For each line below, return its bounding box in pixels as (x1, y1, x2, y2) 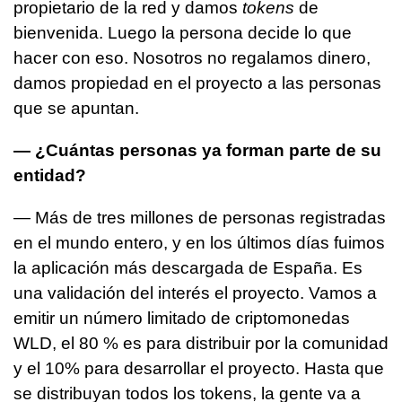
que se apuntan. (13, 99, 144, 118)
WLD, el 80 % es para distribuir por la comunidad (13, 334, 389, 354)
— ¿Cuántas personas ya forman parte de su (13, 141, 381, 161)
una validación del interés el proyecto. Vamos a (13, 284, 377, 303)
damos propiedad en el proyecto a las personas (13, 74, 381, 93)
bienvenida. (13, 23, 103, 43)
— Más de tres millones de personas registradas (13, 208, 386, 228)
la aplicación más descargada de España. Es (13, 258, 363, 278)
